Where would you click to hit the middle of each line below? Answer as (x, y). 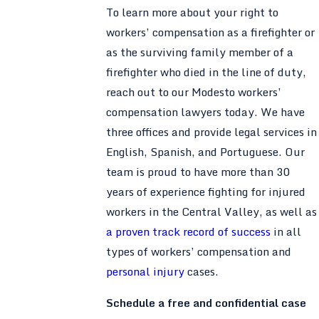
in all (286, 232)
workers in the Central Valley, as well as (211, 212)
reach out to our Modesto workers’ (193, 92)
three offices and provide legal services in (211, 132)
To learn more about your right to (192, 12)
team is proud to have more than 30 (198, 172)
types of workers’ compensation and (198, 252)
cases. (201, 272)
